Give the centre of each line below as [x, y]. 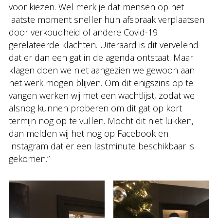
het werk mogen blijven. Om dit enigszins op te [101, 83]
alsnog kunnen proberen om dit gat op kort [95, 108]
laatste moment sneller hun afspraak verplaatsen [107, 19]
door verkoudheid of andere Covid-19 [83, 32]
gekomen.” [29, 159]
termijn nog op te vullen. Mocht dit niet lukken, [101, 121]
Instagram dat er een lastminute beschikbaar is [101, 146]
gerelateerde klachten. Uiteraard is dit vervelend [104, 45]
